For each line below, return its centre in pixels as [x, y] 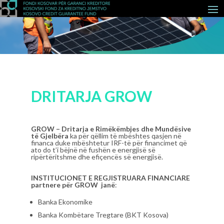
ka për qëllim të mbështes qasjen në [125, 135]
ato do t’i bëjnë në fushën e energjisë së [93, 149]
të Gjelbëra [50, 135]
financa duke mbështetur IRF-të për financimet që [109, 142]
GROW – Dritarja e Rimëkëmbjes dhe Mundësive [111, 128]
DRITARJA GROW [92, 96]
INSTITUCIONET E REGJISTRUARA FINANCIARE [111, 177]
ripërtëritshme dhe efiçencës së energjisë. [97, 156]
